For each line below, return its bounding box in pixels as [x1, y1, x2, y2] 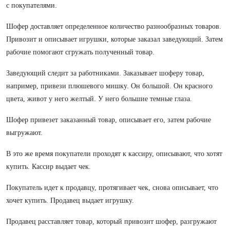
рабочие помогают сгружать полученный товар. [6, 48, 155, 56]
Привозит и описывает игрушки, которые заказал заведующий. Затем [6, 35, 223, 43]
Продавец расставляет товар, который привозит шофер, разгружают [6, 218, 217, 225]
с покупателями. [6, 2, 57, 9]
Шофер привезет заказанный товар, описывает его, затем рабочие [6, 116, 211, 124]
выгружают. [6, 129, 43, 137]
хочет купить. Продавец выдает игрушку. [6, 197, 134, 204]
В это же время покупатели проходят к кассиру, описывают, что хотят [6, 150, 222, 158]
